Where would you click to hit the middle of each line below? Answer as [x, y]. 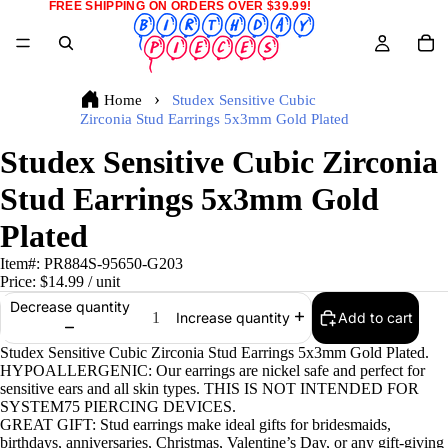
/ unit [102, 281]
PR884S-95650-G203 [113, 263]
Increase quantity [232, 318]
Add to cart [375, 317]
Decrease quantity [69, 306]
